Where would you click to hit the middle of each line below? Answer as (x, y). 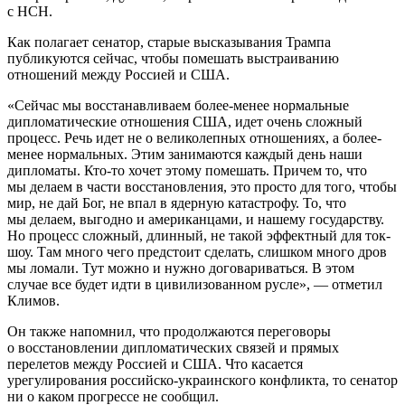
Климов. (33, 300)
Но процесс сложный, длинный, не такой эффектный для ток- (199, 235)
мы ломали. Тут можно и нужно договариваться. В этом (181, 268)
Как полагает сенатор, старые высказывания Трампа (169, 42)
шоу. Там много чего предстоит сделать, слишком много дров (197, 251)
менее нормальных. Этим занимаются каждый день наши (185, 154)
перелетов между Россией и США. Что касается (155, 363)
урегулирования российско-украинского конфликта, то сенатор (202, 380)
